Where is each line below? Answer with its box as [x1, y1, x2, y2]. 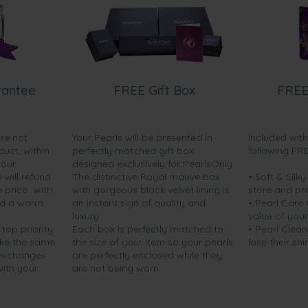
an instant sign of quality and [72, 197, 206, 209]
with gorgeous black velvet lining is [72, 184, 230, 196]
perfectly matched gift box [72, 144, 194, 157]
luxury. [72, 210, 101, 222]
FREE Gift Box [113, 82, 195, 98]
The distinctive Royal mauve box [72, 170, 220, 183]
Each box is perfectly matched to [72, 223, 223, 235]
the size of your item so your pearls [72, 236, 233, 248]
